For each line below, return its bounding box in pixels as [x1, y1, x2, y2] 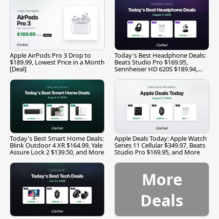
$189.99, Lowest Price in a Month [10, 57, 105, 66]
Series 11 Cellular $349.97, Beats [114, 140, 205, 150]
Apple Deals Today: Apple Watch [114, 133, 207, 143]
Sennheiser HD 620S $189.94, [114, 64, 197, 73]
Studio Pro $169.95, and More [114, 147, 200, 156]
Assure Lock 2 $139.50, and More [10, 147, 104, 156]
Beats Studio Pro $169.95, [114, 57, 188, 66]
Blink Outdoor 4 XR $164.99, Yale [10, 140, 103, 150]
